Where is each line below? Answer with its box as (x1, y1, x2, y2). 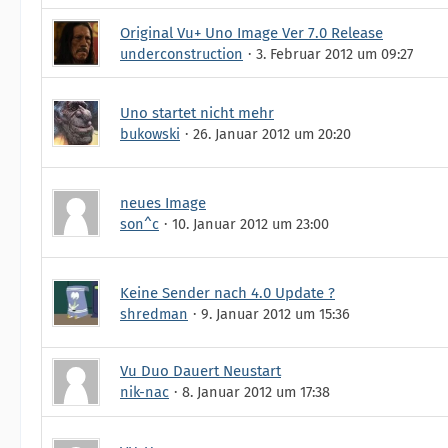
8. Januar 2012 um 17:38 (182, 383, 330, 401)
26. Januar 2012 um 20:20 (193, 124, 351, 143)
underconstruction (120, 45, 243, 63)
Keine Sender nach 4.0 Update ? (120, 283, 335, 302)
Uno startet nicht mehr (120, 103, 274, 122)
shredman (120, 304, 188, 323)
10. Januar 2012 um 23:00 (172, 214, 329, 233)
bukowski (120, 124, 180, 143)
